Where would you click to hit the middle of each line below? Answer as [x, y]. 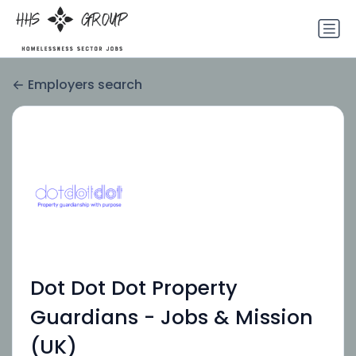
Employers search [85, 85]
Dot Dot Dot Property [133, 288]
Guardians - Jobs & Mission [171, 318]
